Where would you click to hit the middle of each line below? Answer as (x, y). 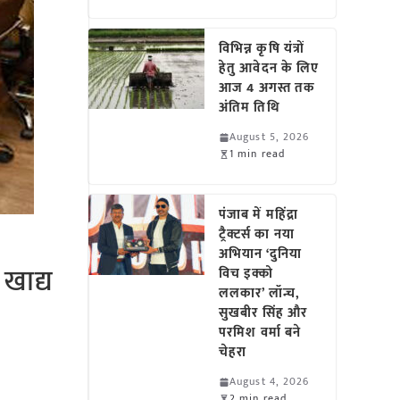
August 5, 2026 (270, 137)
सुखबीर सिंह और (263, 313)
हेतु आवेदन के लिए (269, 68)
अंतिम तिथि (250, 108)
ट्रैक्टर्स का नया (257, 234)
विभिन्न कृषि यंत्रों (262, 49)
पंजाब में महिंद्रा (258, 215)
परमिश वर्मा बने (260, 333)
